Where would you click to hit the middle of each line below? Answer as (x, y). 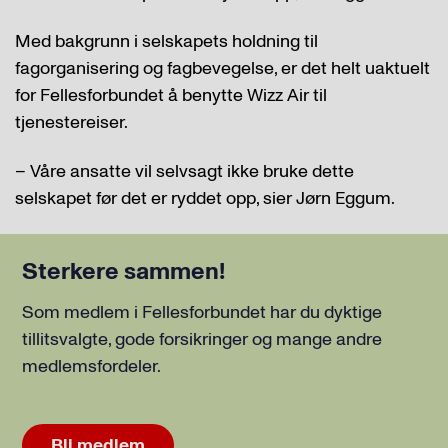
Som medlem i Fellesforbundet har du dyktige (202, 312)
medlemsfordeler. (91, 366)
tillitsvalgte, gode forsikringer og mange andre (202, 339)
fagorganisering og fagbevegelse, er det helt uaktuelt (222, 68)
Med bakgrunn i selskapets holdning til (166, 41)
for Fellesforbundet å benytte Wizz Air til (171, 95)
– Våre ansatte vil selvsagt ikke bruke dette (184, 171)
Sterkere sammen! (123, 271)
